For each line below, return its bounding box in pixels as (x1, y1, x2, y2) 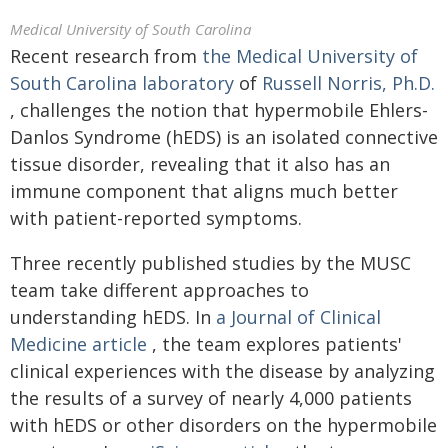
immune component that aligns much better (10, 179, 398, 203)
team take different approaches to (10, 278, 309, 302)
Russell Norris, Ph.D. (262, 71, 435, 95)
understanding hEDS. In (10, 305, 216, 329)
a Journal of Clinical (216, 305, 381, 329)
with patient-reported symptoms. (10, 206, 302, 230)
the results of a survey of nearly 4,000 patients (10, 386, 412, 410)
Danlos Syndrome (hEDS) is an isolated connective (10, 125, 438, 149)
